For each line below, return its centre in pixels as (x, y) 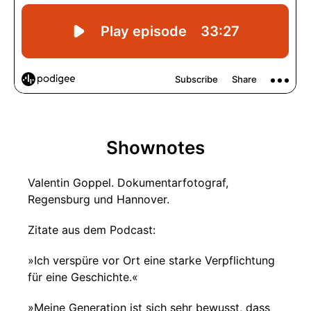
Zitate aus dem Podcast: (92, 230)
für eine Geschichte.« (83, 277)
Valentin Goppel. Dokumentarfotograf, (128, 183)
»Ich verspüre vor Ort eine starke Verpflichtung (151, 260)
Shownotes (155, 148)
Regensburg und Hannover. (99, 199)
